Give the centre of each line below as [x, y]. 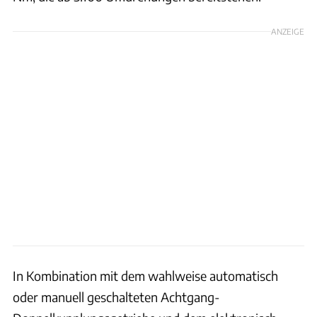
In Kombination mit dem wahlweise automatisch [145, 275]
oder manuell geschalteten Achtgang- [116, 296]
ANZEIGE [288, 31]
